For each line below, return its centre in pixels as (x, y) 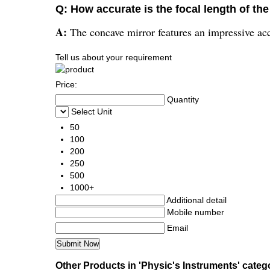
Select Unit (92, 111)
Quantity (183, 99)
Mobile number (196, 212)
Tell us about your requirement (114, 57)
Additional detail (196, 200)
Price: (66, 84)
